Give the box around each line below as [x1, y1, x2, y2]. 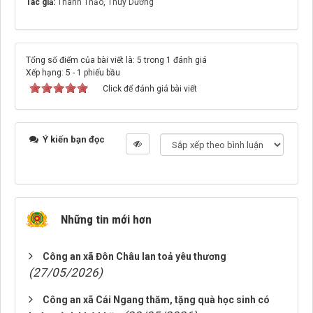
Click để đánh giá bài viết [103, 84, 197, 94]
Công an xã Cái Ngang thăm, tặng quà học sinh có [43, 294, 270, 305]
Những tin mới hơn [61, 212, 152, 226]
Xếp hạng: [26, 68, 66, 78]
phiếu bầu [82, 68, 120, 78]
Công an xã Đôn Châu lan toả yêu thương [43, 251, 226, 262]
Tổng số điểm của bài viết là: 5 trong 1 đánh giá [26, 55, 207, 65]
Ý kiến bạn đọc [41, 134, 105, 145]
